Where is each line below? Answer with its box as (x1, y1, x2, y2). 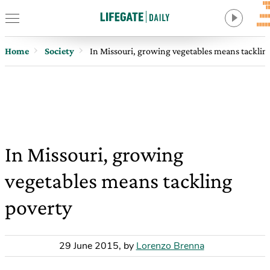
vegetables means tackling (5, 169, 232, 193)
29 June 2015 (58, 239, 119, 253)
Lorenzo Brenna (136, 239, 204, 253)
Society (45, 46, 74, 56)
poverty (5, 195, 72, 219)
